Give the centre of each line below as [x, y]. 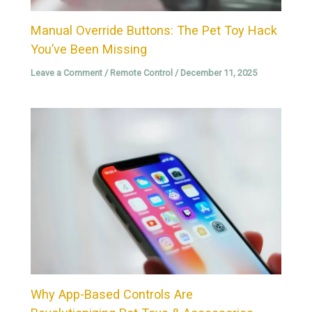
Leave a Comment [67, 73]
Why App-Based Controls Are [112, 294]
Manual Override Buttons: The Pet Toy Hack [154, 31]
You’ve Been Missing [89, 49]
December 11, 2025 [219, 73]
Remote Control [142, 73]
